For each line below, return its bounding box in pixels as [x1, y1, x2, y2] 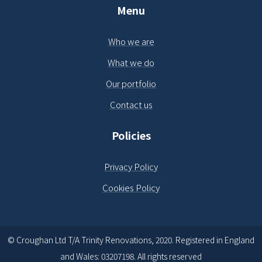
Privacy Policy [104, 160, 158, 173]
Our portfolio [106, 77, 156, 89]
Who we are [108, 35, 154, 47]
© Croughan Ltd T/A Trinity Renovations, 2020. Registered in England [8, 233, 254, 246]
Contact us [109, 98, 153, 111]
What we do [108, 56, 154, 68]
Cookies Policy [102, 181, 160, 194]
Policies [111, 127, 151, 143]
